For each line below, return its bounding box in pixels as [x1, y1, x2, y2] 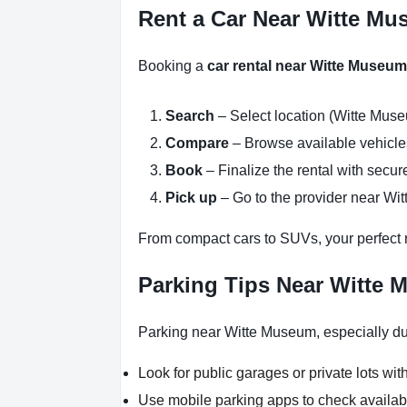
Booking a [138, 58, 207, 74]
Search [165, 108, 214, 124]
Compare [165, 135, 229, 151]
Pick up [165, 190, 217, 205]
